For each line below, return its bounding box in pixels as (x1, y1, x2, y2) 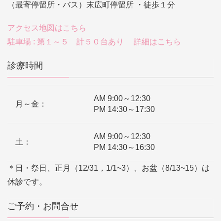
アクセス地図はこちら (7, 24, 86, 33)
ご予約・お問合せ (7, 201, 78, 211)
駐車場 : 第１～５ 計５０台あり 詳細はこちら (7, 37, 181, 46)
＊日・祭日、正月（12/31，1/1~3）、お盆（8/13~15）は (7, 164, 210, 173)
